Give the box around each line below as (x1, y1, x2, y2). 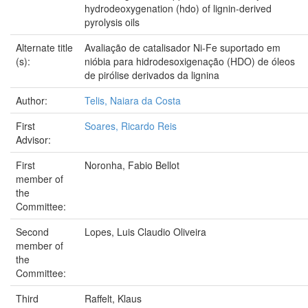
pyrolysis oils (85, 14, 140, 29)
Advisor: (16, 132, 54, 146)
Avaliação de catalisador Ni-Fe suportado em (85, 40, 280, 54)
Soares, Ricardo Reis (85, 118, 177, 133)
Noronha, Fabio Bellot (85, 157, 179, 172)
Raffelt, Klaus (85, 291, 142, 305)
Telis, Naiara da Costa (85, 93, 181, 107)
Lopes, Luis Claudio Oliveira (85, 224, 206, 239)
